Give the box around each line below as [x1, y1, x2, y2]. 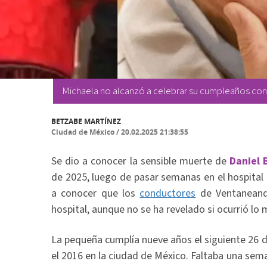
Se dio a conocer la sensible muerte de [51, 154, 230, 169]
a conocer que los [51, 186, 140, 201]
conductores [139, 186, 196, 201]
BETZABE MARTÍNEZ [51, 116, 121, 126]
